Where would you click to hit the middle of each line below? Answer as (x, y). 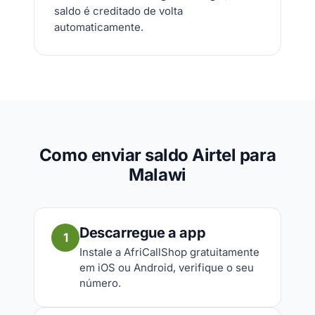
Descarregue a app (143, 233)
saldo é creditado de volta (118, 11)
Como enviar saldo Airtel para (157, 155)
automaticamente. (99, 27)
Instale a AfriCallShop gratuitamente (169, 252)
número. (100, 283)
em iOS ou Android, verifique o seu (167, 268)
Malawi (157, 175)
